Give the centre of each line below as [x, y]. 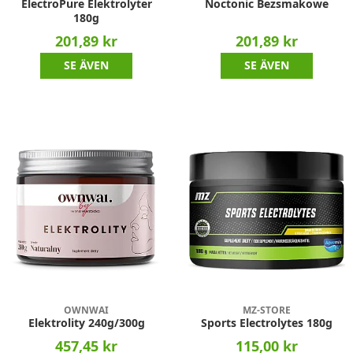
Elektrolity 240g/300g [86, 323]
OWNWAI [86, 310]
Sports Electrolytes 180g [267, 323]
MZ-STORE [267, 310]
